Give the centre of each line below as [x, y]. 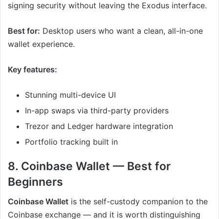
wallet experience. [41, 44]
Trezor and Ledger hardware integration [99, 126]
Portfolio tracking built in [71, 142]
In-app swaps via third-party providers [97, 110]
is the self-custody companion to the [138, 202]
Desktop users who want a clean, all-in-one [121, 31]
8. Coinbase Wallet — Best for [89, 166]
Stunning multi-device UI [70, 95]
